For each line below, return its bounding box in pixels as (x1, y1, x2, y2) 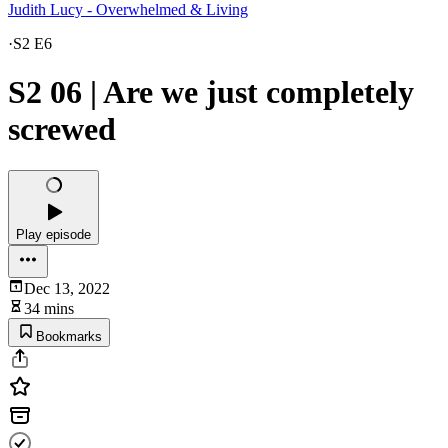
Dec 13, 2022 (24, 279, 110, 297)
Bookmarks (36, 328, 102, 344)
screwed (8, 111, 116, 148)
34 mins (24, 299, 74, 317)
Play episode (16, 226, 91, 242)
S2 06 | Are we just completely (8, 74, 414, 111)
